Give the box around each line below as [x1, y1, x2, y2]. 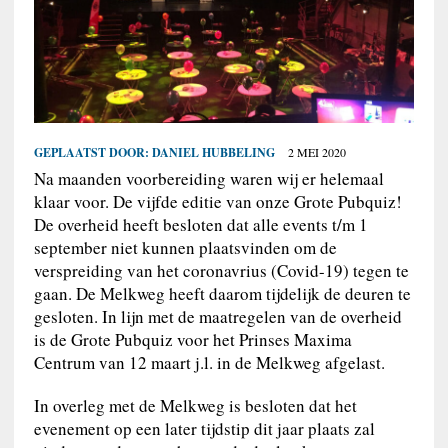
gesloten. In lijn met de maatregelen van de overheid [33, 305, 402, 329]
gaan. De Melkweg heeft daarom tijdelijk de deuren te [33, 282, 411, 306]
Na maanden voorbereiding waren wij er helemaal [33, 167, 384, 191]
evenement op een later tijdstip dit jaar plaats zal [33, 417, 375, 441]
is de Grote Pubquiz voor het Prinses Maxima [33, 328, 352, 352]
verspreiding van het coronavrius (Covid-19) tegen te [33, 259, 409, 283]
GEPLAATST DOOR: [33, 144, 152, 162]
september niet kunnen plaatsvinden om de [33, 236, 337, 260]
